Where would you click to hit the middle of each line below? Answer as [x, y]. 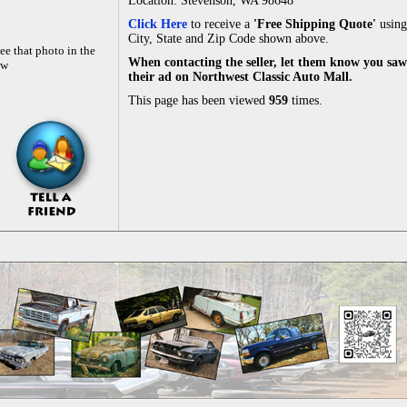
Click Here [158, 24]
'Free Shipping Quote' [317, 24]
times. [305, 100]
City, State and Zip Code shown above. [228, 39]
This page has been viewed [199, 100]
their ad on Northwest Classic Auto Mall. [240, 77]
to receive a [220, 24]
